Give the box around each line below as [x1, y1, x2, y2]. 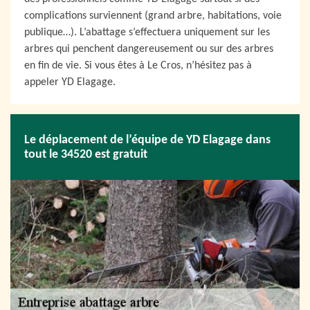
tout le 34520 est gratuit [24, 147, 147, 161]
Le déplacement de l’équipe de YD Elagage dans [24, 133, 271, 147]
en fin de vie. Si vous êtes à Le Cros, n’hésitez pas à [24, 60, 252, 71]
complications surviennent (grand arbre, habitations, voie [24, 10, 282, 21]
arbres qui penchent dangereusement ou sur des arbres [24, 44, 273, 55]
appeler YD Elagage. [24, 77, 116, 88]
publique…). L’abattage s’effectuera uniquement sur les [24, 27, 270, 38]
